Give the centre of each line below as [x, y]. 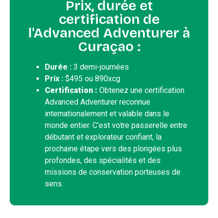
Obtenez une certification [142, 91]
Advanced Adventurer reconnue [98, 102]
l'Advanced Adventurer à [109, 33]
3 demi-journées [100, 67]
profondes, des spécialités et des [103, 161]
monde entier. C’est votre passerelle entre [116, 126]
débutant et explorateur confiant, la [103, 137]
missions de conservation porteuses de [113, 172]
